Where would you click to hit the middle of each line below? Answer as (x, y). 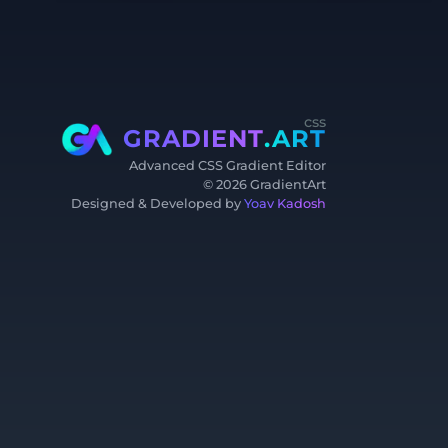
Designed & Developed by (157, 203)
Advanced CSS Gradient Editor (227, 165)
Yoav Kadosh (285, 203)
